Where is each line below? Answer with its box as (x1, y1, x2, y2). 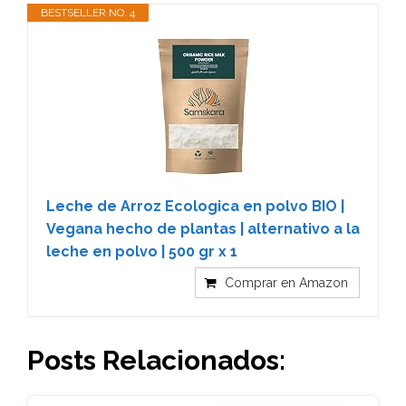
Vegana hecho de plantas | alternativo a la (46, 219, 360, 237)
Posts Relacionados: (27, 343, 285, 376)
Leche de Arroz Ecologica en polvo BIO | (46, 197, 344, 215)
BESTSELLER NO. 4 (41, 5, 135, 19)
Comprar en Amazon (225, 275, 348, 290)
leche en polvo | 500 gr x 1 (46, 242, 237, 260)
